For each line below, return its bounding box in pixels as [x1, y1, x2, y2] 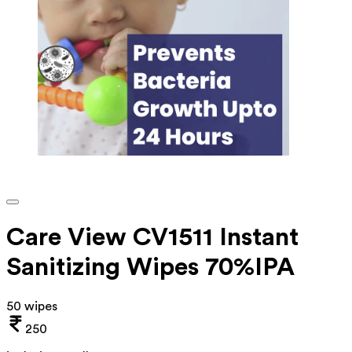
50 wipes [6, 299, 57, 313]
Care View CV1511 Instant [6, 225, 299, 251]
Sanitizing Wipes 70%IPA [6, 255, 295, 280]
